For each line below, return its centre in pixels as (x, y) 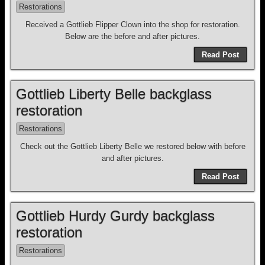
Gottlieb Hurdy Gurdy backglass (115, 216)
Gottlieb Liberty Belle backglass (114, 94)
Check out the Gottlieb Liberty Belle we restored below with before (132, 146)
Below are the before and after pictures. (132, 36)
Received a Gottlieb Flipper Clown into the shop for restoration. (132, 25)
